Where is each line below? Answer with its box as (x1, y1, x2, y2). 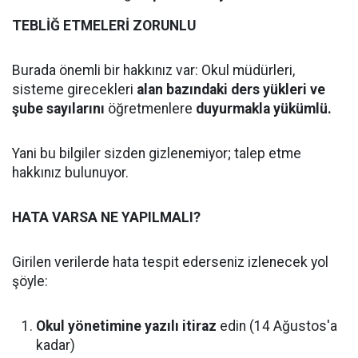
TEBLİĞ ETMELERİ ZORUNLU (12, 18, 196, 34)
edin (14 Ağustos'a (217, 318, 337, 334)
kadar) (36, 337, 75, 353)
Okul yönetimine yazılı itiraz (36, 318, 217, 334)
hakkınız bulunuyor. (12, 165, 129, 181)
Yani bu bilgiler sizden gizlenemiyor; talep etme (12, 145, 301, 161)
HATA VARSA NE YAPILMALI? (12, 209, 201, 225)
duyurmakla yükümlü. (196, 101, 332, 117)
